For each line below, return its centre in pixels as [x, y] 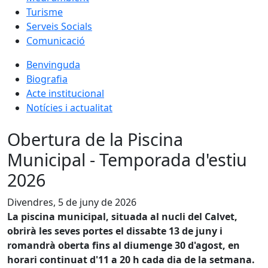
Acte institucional [65, 93]
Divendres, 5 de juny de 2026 [72, 202]
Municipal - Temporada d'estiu [127, 159]
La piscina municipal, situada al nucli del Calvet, [122, 217]
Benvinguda [53, 65]
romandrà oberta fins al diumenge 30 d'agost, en [124, 245]
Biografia [47, 79]
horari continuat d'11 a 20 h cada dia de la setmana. [131, 260]
